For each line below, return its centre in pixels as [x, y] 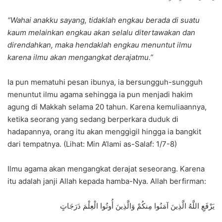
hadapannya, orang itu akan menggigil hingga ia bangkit [104, 132]
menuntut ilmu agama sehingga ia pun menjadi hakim [100, 95]
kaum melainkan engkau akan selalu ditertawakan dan [101, 33]
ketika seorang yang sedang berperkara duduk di [93, 119]
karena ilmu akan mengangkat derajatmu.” [80, 57]
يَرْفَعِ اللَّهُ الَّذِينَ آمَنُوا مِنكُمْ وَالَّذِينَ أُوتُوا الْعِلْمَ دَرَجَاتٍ [137, 206]
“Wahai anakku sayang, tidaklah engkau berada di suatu [104, 20]
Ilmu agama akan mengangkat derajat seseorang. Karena [106, 169]
